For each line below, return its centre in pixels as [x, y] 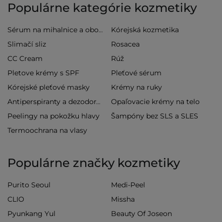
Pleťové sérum [136, 73]
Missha [123, 199]
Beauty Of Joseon [141, 214]
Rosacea [125, 44]
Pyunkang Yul [31, 214]
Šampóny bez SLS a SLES [155, 116]
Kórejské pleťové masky [49, 87]
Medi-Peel [128, 185]
